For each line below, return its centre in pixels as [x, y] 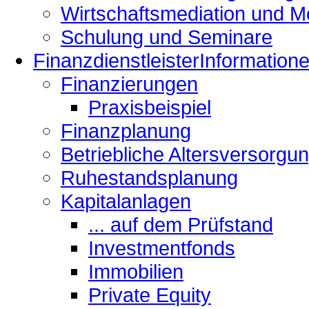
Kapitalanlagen [126, 201]
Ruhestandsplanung [149, 177]
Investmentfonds [162, 248]
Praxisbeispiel [150, 107]
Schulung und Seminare [167, 37]
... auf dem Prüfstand [181, 224]
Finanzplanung [126, 130]
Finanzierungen [129, 83]
